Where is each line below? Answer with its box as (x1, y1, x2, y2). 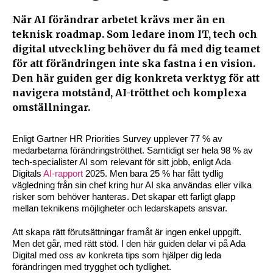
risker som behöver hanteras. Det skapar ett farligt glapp (12, 191, 235, 202)
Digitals (12, 168, 43, 179)
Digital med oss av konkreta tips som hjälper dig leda (12, 250, 221, 261)
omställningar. (12, 101, 90, 114)
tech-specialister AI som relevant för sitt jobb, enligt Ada (12, 157, 231, 168)
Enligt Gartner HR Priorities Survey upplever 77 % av (12, 133, 222, 144)
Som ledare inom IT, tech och (107, 28, 257, 41)
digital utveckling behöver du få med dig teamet (12, 43, 260, 55)
